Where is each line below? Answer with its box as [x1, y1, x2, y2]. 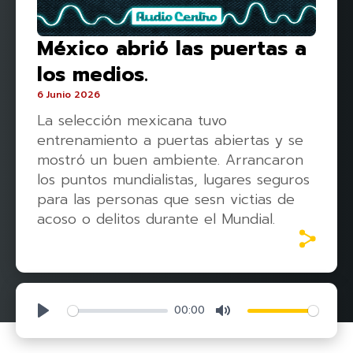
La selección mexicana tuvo [37, 110, 227, 132]
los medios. [37, 60, 148, 90]
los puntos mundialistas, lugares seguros [37, 169, 310, 191]
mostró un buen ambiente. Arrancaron [37, 149, 303, 171]
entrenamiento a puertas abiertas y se [37, 129, 303, 151]
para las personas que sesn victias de [37, 188, 295, 210]
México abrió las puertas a [37, 34, 307, 64]
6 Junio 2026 [37, 87, 100, 102]
